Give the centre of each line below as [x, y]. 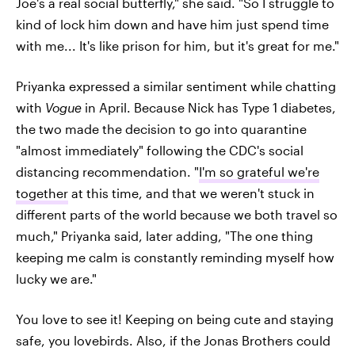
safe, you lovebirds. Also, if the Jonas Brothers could [173, 340]
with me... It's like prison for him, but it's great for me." [177, 45]
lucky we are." [56, 278]
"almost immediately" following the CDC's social [160, 150]
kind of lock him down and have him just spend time [172, 24]
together [42, 193]
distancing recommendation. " [107, 171]
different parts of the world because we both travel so [177, 214]
